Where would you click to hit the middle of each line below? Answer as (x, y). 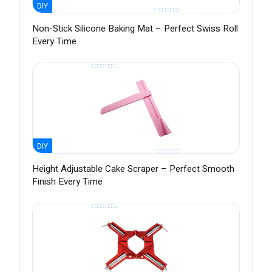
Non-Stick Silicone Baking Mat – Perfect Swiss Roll (135, 29)
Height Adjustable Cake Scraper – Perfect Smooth (133, 169)
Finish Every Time (67, 182)
